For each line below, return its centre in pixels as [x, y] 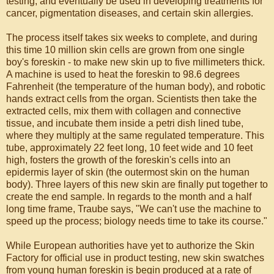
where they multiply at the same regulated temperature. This [135, 135]
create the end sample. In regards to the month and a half [129, 196]
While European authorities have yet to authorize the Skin [130, 245]
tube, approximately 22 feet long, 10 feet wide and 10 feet [129, 147]
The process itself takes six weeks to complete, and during [132, 37]
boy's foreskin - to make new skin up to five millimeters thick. [135, 62]
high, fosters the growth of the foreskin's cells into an [118, 160]
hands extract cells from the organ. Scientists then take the [131, 98]
